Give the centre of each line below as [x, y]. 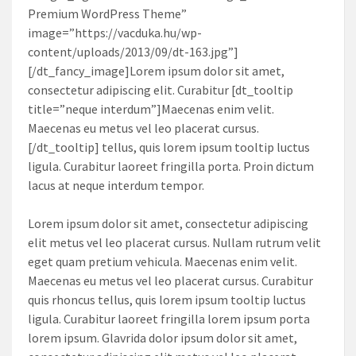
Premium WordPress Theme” [107, 13]
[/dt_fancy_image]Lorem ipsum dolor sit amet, [156, 70]
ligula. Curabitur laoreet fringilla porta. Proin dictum [171, 166]
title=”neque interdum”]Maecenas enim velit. [151, 108]
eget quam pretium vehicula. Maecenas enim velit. [163, 261]
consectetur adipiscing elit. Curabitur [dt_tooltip [161, 89]
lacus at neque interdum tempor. [116, 185]
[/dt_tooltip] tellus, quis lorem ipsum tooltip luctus [169, 147]
